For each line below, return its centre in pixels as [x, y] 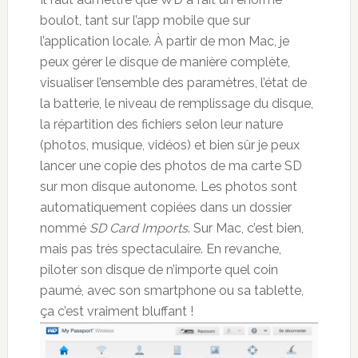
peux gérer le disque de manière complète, [165, 62]
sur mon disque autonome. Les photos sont [168, 187]
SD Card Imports [138, 229]
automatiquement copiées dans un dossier [165, 208]
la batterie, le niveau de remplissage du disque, [176, 104]
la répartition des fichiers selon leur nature [161, 125]
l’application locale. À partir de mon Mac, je [164, 42]
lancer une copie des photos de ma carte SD [171, 166]
